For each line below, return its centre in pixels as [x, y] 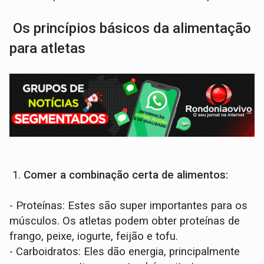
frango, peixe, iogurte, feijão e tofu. [94, 237]
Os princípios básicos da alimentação [131, 28]
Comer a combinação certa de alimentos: [126, 175]
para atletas [48, 48]
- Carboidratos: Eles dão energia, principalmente [125, 252]
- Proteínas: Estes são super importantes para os [129, 206]
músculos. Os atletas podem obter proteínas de [125, 221]
